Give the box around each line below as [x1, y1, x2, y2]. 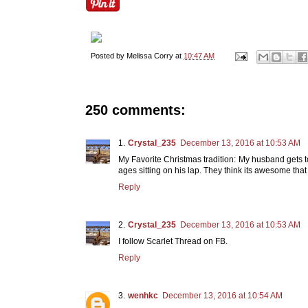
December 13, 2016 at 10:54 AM [162, 290, 283, 300]
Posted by [91, 52, 126, 60]
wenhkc [128, 290, 158, 300]
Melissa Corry [126, 52, 173, 60]
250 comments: [85, 102, 186, 118]
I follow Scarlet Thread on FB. [118, 236, 228, 246]
